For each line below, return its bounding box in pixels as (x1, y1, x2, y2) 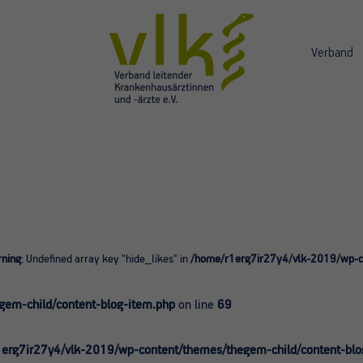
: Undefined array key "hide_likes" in (21, 253, 190, 266)
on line (175, 297, 217, 312)
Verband (311, 45, 353, 60)
